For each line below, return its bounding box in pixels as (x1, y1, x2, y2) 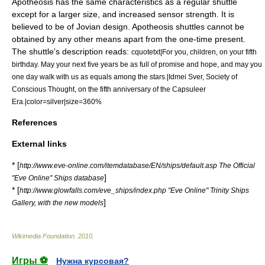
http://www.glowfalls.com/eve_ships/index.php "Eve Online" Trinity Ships (20, 186, 249, 194)
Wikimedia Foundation (12, 232, 75, 240)
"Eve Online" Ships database (12, 174, 104, 182)
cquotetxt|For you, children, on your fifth (131, 48, 257, 56)
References (12, 118, 57, 127)
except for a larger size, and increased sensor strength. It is (12, 9, 234, 19)
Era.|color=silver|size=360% (12, 98, 102, 105)
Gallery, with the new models (12, 199, 104, 206)
